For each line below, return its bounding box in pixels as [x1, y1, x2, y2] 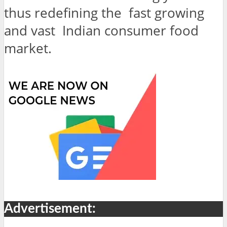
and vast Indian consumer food [4, 22, 199, 40]
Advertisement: [4, 202, 96, 216]
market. [4, 40, 52, 58]
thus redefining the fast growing [4, 4, 204, 22]
